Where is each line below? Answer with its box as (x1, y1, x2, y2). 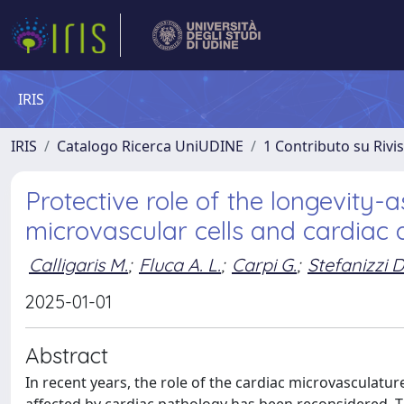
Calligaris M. (29, 252, 128, 276)
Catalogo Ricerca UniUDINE (57, 136, 243, 156)
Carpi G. (232, 252, 297, 276)
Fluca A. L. (139, 252, 221, 276)
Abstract (25, 342, 108, 369)
